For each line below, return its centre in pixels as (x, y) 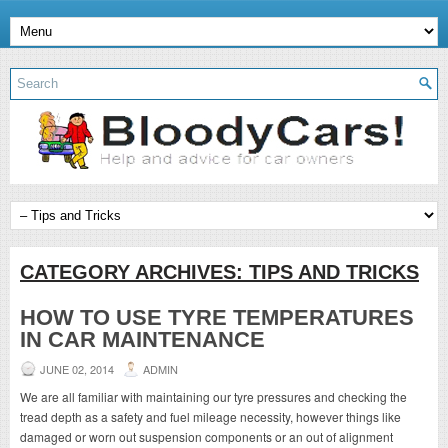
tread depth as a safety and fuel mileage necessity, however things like (210, 416)
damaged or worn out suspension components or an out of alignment (206, 436)
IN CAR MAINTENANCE (142, 339)
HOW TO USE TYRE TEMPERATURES (217, 317)
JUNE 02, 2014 (77, 368)
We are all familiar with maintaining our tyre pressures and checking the (213, 396)
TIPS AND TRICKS (334, 271)
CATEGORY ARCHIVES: (134, 271)
